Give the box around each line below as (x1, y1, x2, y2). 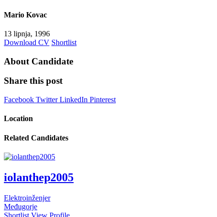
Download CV (4, 38, 49, 47)
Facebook (4, 95, 36, 104)
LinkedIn (60, 95, 90, 104)
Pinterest (90, 95, 116, 104)
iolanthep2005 (4, 170, 74, 184)
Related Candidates (4, 133, 68, 142)
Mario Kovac (4, 10, 47, 19)
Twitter (36, 95, 60, 104)
